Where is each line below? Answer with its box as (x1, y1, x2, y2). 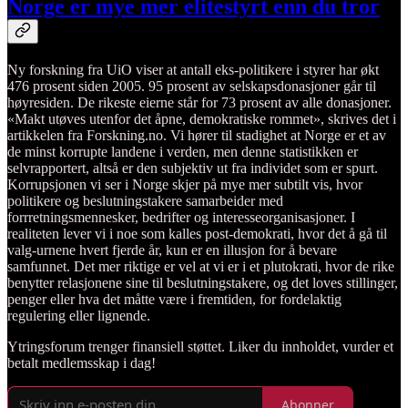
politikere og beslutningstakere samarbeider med (7, 193, 283, 209)
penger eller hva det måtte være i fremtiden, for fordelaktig (7, 291, 342, 308)
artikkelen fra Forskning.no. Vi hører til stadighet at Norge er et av (7, 127, 386, 144)
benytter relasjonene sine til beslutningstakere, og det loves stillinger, (7, 275, 398, 291)
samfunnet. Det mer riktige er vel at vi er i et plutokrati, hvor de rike (7, 259, 394, 275)
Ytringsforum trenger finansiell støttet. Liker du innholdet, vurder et (7, 339, 393, 355)
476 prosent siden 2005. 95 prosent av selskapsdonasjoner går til (7, 78, 376, 95)
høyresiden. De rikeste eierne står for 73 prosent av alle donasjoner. (7, 95, 392, 111)
